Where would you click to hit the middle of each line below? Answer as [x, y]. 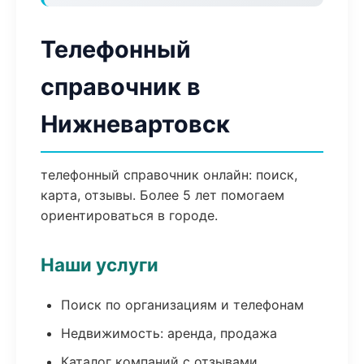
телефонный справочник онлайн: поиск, [169, 175]
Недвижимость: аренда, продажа [169, 333]
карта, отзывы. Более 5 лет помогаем [162, 195]
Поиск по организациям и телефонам [182, 305]
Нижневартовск [135, 124]
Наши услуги [100, 264]
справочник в [121, 87]
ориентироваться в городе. [129, 215]
